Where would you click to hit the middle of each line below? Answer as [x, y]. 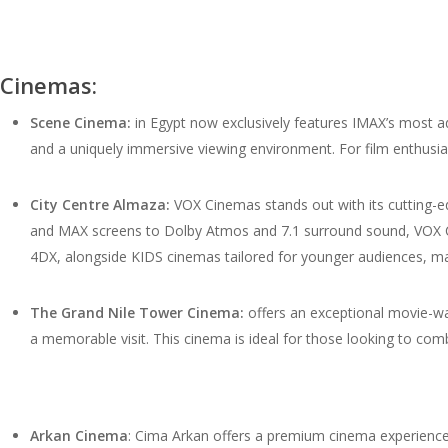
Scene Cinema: [80, 122]
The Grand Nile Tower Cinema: [139, 312]
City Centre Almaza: [100, 204]
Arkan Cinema [79, 435]
